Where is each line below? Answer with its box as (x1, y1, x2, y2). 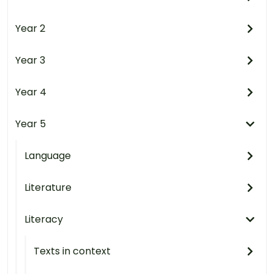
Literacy (24, 212, 63, 226)
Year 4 (15, 84, 46, 99)
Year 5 (15, 116, 46, 131)
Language (24, 148, 71, 163)
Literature (24, 180, 72, 194)
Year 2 (15, 21, 45, 35)
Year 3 (15, 53, 45, 67)
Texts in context (34, 243, 111, 258)
